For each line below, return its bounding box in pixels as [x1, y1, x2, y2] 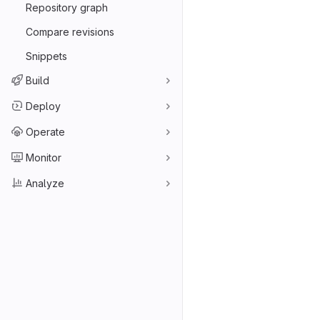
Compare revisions [26, 25, 114, 38]
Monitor [26, 151, 61, 164]
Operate [26, 125, 65, 138]
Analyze [26, 176, 64, 189]
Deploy [26, 99, 61, 112]
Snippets [26, 49, 67, 62]
